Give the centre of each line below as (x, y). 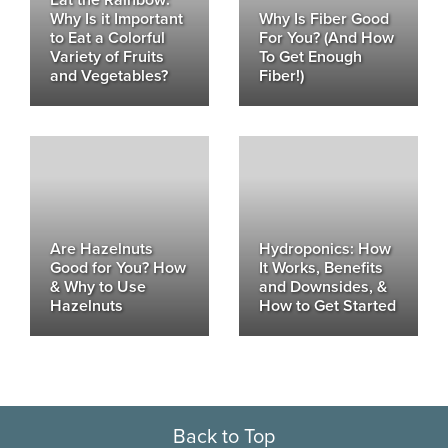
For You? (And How (326, 37)
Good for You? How (118, 267)
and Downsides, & (323, 286)
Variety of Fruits (107, 56)
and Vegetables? (109, 75)
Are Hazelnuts (101, 248)
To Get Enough (310, 56)
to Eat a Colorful (107, 37)
